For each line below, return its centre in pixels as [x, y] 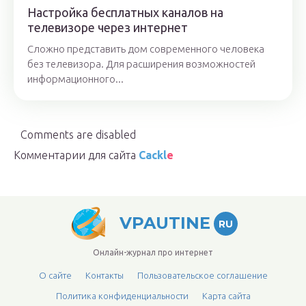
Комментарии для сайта [76, 155]
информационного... [75, 79]
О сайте [55, 275]
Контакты [104, 275]
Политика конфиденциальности [122, 296]
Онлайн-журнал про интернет [153, 252]
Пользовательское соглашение [202, 275]
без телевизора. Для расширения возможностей [141, 64]
